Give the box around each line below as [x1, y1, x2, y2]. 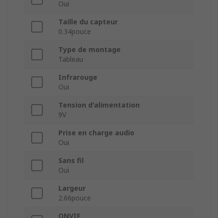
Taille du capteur [58, 17, 118, 27]
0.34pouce [58, 27, 91, 36]
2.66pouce [58, 193, 91, 203]
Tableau [58, 54, 83, 64]
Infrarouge [58, 73, 97, 82]
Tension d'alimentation [58, 100, 140, 110]
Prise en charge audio [58, 128, 134, 138]
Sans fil [58, 156, 84, 165]
